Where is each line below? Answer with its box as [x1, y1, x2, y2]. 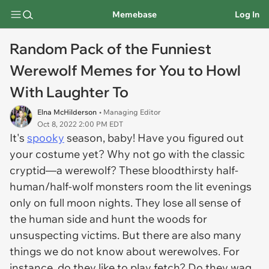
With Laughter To [10, 83, 128, 101]
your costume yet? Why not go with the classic [10, 147, 245, 161]
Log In [235, 8, 259, 20]
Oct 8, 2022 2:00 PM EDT [37, 119, 123, 128]
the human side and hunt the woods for [10, 212, 207, 226]
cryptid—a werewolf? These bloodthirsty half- [10, 163, 238, 177]
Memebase [112, 8, 157, 20]
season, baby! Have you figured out [64, 131, 244, 145]
